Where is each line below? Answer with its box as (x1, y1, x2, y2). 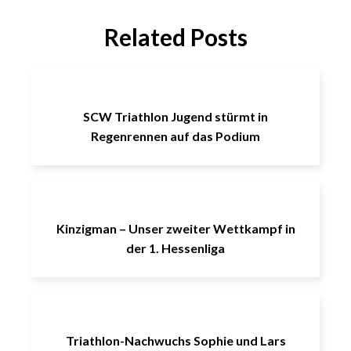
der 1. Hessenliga (126, 241, 225, 255)
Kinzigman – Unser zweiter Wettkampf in (56, 221, 295, 236)
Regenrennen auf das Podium (91, 128, 260, 143)
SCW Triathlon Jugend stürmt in (83, 109, 268, 124)
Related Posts (103, 23, 248, 51)
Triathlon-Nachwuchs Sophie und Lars (65, 333, 286, 348)
